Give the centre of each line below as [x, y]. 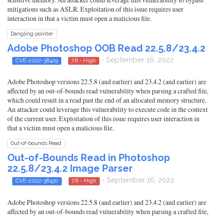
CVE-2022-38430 [37, 181]
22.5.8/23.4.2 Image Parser [70, 169]
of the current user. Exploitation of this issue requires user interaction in [103, 119]
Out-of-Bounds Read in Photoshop [89, 158]
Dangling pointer [32, 34]
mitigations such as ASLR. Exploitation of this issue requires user [95, 9]
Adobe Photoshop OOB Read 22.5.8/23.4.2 [106, 48]
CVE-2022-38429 [36, 60]
